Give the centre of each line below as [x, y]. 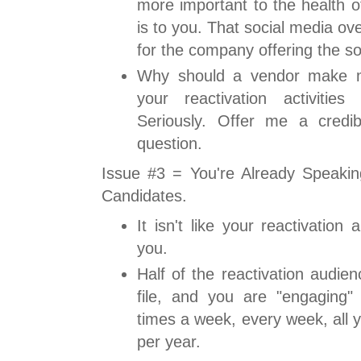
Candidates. [144, 196]
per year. [169, 342]
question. [170, 144]
